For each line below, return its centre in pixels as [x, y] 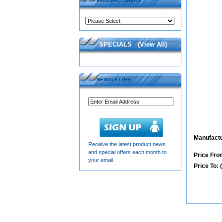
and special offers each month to [127, 152]
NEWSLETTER [114, 80]
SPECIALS [115, 44]
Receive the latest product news [127, 144]
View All [152, 44]
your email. [101, 160]
